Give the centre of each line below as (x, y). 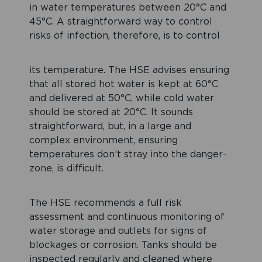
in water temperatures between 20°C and (128, 8)
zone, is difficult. (66, 169)
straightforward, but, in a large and (110, 127)
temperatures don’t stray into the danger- (128, 155)
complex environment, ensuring (104, 141)
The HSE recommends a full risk (106, 203)
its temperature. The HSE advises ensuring (129, 70)
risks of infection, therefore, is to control (125, 36)
